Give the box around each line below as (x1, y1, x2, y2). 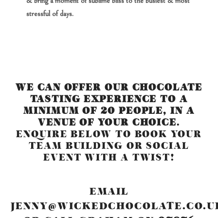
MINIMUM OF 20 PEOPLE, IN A (23, 105, 195, 117)
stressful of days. (26, 9, 74, 18)
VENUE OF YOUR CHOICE (38, 116, 177, 128)
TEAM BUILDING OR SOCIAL (29, 140, 189, 152)
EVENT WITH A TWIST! (43, 151, 175, 163)
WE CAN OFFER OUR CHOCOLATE (16, 81, 202, 93)
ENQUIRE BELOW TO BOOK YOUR (16, 128, 202, 140)
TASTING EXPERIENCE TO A (30, 93, 188, 105)
